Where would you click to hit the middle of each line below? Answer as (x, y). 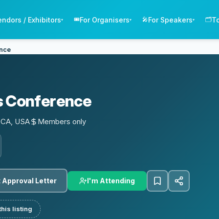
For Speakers (171, 20)
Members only (62, 121)
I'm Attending (111, 180)
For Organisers (105, 20)
